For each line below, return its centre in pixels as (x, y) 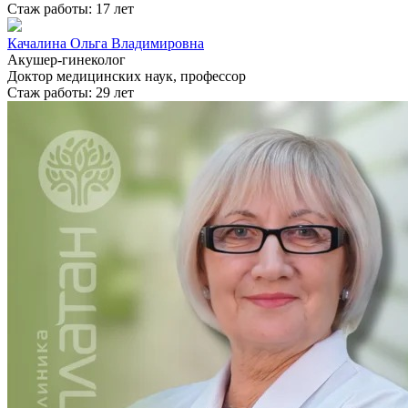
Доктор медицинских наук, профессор (127, 76)
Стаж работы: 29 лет (71, 93)
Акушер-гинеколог (66, 60)
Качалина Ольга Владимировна (106, 44)
